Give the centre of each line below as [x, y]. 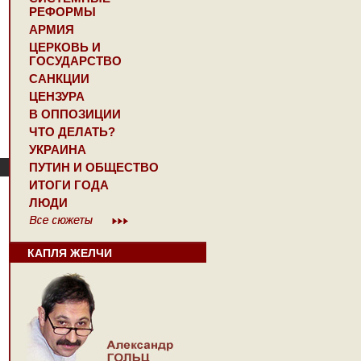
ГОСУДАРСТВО [75, 61]
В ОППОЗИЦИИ [75, 114]
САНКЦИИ [59, 79]
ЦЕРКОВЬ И [65, 47]
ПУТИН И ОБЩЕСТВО [94, 167]
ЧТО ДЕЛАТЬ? [72, 132]
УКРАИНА [58, 149]
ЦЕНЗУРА [57, 96]
